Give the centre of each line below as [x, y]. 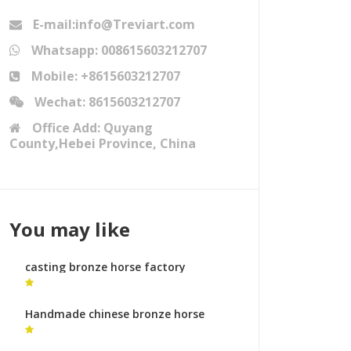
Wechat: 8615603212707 [106, 102]
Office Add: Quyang [91, 128]
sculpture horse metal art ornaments [128, 332]
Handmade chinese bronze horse [115, 314]
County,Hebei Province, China [103, 143]
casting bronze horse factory [105, 267]
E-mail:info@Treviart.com [112, 24]
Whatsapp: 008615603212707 [118, 50]
